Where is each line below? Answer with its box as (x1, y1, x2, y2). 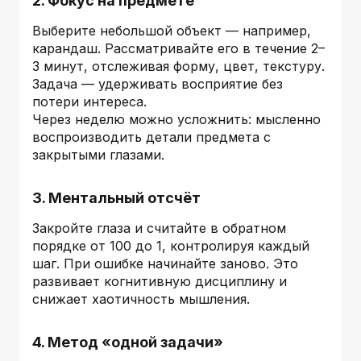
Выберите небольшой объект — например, (32, 22, 311, 39)
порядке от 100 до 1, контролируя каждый (32, 237, 309, 254)
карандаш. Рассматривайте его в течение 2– (32, 39, 325, 56)
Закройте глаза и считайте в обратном (32, 219, 286, 236)
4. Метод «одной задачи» (32, 333, 223, 351)
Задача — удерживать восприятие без (32, 75, 283, 92)
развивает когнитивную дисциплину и (32, 272, 287, 289)
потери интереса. (32, 93, 147, 110)
